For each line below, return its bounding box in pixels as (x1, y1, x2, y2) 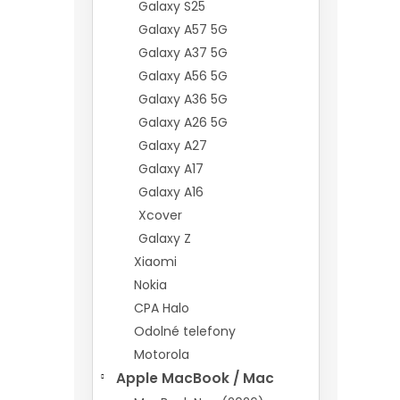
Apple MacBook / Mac (116, 369, 274, 387)
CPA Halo (134, 299, 189, 317)
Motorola (134, 346, 189, 363)
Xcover (138, 206, 182, 224)
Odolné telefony (134, 322, 236, 340)
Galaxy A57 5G (138, 21, 228, 38)
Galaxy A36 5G (138, 90, 228, 108)
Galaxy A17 (138, 160, 204, 178)
